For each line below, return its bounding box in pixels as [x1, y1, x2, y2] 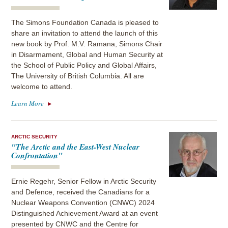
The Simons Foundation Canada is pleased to [11, 18, 159, 26]
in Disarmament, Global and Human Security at [11, 50, 163, 59]
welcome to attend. [11, 82, 73, 91]
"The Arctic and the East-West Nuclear [11, 141, 140, 153]
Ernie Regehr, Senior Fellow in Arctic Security [11, 178, 157, 186]
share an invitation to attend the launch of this [11, 29, 158, 37]
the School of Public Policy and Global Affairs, [11, 61, 157, 69]
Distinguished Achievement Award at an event [11, 210, 158, 218]
